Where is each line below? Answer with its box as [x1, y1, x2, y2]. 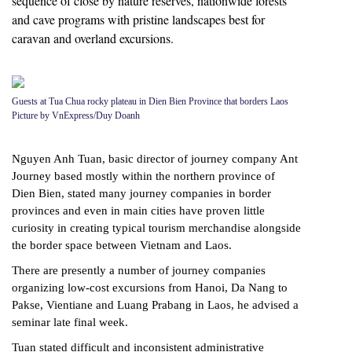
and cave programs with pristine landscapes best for [12, 11, 265, 27]
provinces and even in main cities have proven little [12, 204, 265, 218]
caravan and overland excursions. [12, 30, 174, 46]
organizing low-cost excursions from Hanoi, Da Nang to [12, 281, 288, 295]
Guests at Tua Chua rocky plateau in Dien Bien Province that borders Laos [12, 96, 288, 108]
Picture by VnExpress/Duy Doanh [12, 110, 140, 122]
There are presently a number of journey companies [12, 264, 266, 277]
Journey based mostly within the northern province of [12, 170, 275, 183]
